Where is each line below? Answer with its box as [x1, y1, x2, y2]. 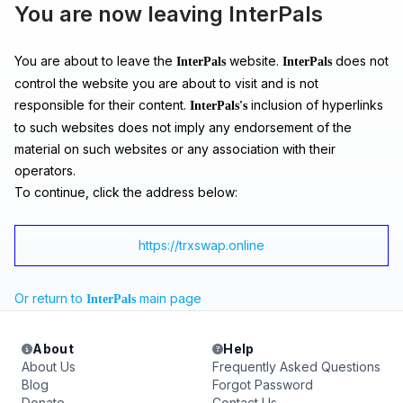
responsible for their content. [14, 97, 190, 112]
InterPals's [190, 99, 247, 112]
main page [136, 291, 201, 306]
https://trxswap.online [139, 237, 264, 253]
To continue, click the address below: [14, 184, 237, 200]
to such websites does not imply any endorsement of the [14, 120, 352, 135]
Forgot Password [212, 377, 313, 392]
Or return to [14, 291, 86, 306]
